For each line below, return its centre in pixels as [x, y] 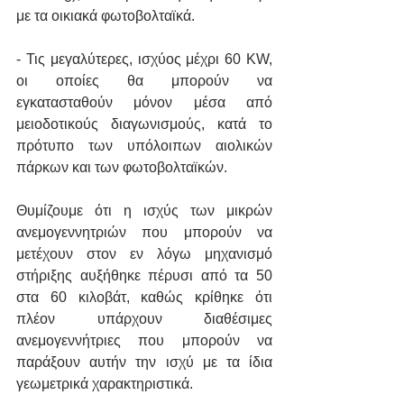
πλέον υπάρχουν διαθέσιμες [144, 319]
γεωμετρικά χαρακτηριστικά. [106, 384]
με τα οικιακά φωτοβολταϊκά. [106, 16]
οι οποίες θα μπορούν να [144, 81]
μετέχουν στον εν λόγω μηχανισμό [144, 254]
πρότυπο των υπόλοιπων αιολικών [144, 146]
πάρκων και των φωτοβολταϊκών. [122, 168]
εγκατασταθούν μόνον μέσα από [144, 103]
